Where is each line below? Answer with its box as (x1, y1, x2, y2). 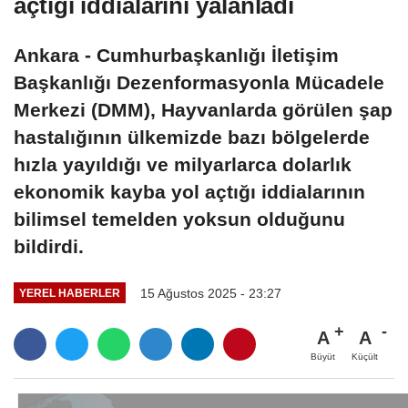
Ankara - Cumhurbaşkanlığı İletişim (14, 44, 339, 66)
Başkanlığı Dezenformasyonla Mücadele (14, 71, 384, 93)
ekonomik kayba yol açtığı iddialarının (14, 180, 365, 202)
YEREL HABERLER (18, 287, 120, 300)
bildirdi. (14, 235, 84, 257)
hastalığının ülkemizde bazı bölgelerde (14, 126, 370, 148)
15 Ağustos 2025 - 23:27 (139, 285, 281, 301)
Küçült (352, 352, 378, 362)
